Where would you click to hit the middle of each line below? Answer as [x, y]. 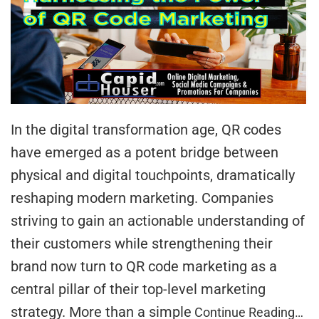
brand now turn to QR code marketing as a [144, 267]
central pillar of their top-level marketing [138, 289]
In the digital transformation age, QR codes [146, 130]
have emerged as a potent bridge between [145, 153]
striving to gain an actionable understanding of [158, 221]
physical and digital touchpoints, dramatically [153, 176]
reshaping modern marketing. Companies [142, 198]
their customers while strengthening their [142, 244]
